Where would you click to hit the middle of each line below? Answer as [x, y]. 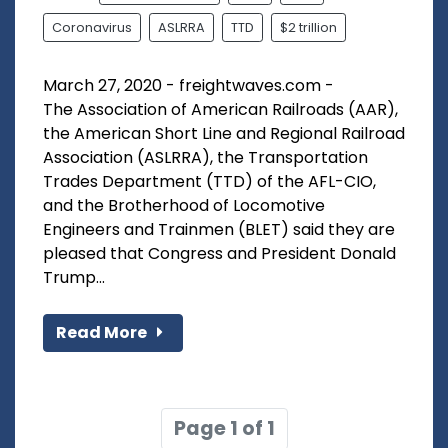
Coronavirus [92, 28]
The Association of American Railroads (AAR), [220, 110]
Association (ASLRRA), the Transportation [205, 158]
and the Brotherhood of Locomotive [184, 206]
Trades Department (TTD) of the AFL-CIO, [209, 182]
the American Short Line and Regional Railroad [224, 134]
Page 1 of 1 [224, 429]
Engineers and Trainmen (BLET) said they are [219, 230]
